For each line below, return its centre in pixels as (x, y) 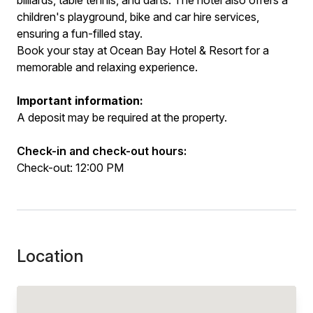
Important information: (80, 101)
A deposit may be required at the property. (122, 117)
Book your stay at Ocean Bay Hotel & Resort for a (143, 50)
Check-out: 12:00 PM (70, 168)
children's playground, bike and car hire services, (138, 17)
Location (50, 256)
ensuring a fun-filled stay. (80, 34)
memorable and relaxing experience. (107, 67)
